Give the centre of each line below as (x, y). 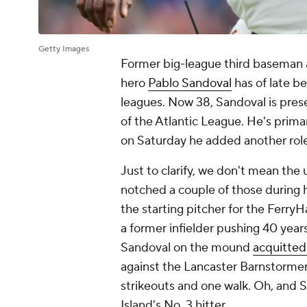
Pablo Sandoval (190, 84)
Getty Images (64, 49)
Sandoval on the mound (187, 248)
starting (163, 210)
